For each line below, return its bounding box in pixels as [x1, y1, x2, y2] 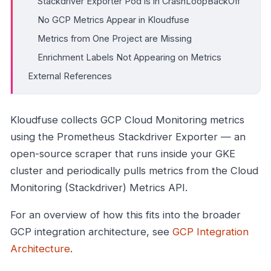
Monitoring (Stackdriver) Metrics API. [10, 181, 188, 194]
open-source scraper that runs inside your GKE [10, 147, 235, 160]
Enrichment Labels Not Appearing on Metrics [38, 51, 221, 62]
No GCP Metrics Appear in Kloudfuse [38, 14, 189, 25]
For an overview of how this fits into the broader [10, 208, 241, 221]
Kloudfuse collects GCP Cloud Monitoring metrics [10, 113, 244, 126]
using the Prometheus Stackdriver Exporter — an [10, 130, 246, 143]
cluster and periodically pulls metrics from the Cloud [10, 164, 258, 177]
